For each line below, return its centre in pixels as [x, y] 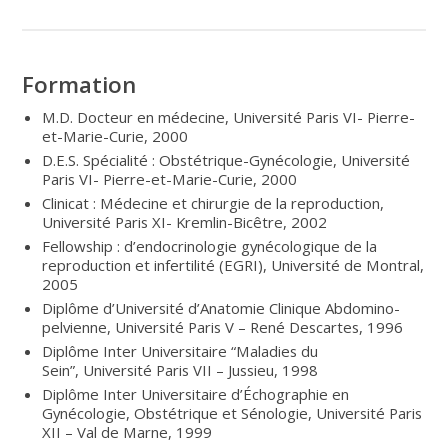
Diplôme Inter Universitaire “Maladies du [180, 350]
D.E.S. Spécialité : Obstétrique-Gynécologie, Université [226, 159]
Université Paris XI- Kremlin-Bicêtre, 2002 [185, 221]
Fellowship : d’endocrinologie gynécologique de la [210, 245]
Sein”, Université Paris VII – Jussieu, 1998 [180, 369]
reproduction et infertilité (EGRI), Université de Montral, [233, 264]
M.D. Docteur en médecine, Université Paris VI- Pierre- [229, 116]
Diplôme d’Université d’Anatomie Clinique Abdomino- [221, 307]
